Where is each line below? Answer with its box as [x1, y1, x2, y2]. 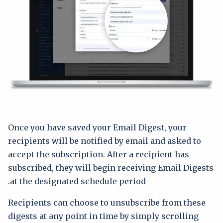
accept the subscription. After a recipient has [8, 149, 189, 159]
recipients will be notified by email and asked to [8, 135, 201, 146]
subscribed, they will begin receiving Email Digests [8, 162, 214, 173]
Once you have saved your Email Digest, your [8, 122, 187, 132]
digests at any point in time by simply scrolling [8, 211, 199, 221]
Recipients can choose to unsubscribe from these [8, 197, 206, 208]
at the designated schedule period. [10, 176, 146, 186]
